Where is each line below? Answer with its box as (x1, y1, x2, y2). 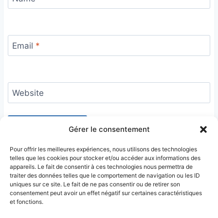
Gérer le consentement (68, 125, 150, 134)
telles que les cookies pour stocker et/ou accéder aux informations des (10, 154, 200, 162)
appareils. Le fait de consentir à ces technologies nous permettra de (10, 163, 193, 170)
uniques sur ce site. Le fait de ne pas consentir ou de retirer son (10, 181, 180, 188)
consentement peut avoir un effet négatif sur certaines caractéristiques (10, 189, 202, 197)
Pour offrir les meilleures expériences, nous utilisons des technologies (10, 145, 197, 153)
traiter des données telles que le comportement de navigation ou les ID (10, 172, 200, 179)
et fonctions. (10, 198, 43, 205)
